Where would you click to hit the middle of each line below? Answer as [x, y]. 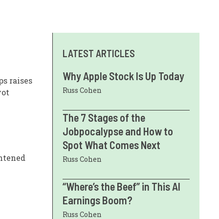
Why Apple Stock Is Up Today [123, 76]
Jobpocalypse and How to [118, 131]
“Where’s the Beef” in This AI [121, 186]
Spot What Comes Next [111, 145]
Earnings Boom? [98, 200]
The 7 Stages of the [104, 117]
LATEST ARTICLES [99, 53]
